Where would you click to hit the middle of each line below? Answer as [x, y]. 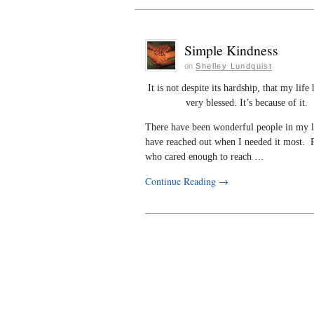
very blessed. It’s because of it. [246, 103]
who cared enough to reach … [205, 157]
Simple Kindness [231, 50]
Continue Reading [182, 181]
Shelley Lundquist [234, 66]
